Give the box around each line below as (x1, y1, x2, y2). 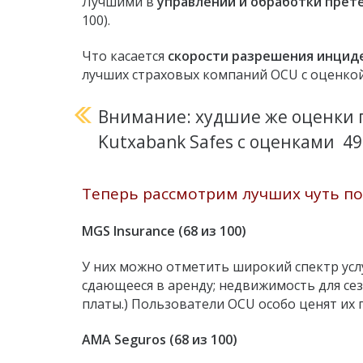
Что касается (82, 47, 168, 66)
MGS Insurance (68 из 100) (82, 222, 246, 241)
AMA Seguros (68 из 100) (82, 330, 237, 348)
